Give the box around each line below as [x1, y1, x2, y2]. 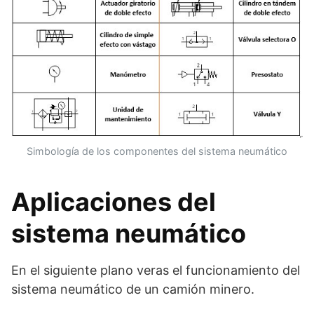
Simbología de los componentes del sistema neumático [27, 144, 287, 157]
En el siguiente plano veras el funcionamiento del [11, 262, 300, 278]
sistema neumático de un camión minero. [11, 281, 254, 296]
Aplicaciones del [11, 186, 216, 217]
